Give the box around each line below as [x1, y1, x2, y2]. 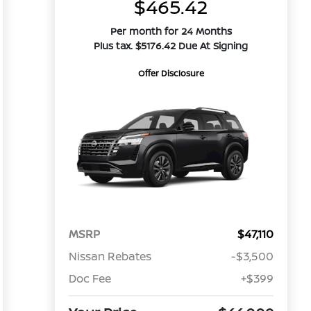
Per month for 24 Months [110, 24, 232, 37]
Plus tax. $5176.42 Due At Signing [94, 39, 249, 52]
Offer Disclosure [137, 67, 204, 79]
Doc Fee [68, 271, 111, 287]
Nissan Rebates [68, 249, 151, 264]
